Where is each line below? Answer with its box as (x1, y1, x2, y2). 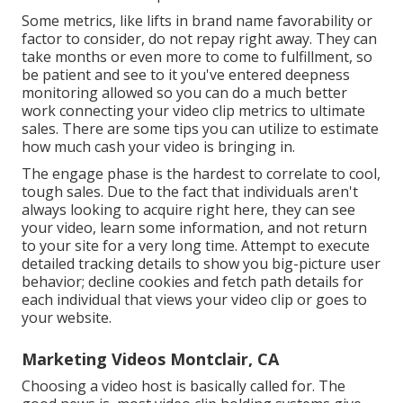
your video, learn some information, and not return (22, 217, 367, 237)
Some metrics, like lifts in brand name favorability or (22, 10, 372, 31)
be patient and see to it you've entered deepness (22, 64, 350, 85)
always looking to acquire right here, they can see (22, 199, 355, 219)
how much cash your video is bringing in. (22, 136, 295, 157)
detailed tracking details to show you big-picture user (22, 253, 381, 273)
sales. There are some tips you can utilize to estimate (22, 118, 379, 139)
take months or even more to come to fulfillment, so (22, 46, 372, 67)
